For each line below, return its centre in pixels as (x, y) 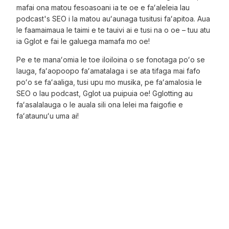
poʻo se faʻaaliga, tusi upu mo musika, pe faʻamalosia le (109, 82)
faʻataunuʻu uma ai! (48, 116)
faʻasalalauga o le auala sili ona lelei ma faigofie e (100, 105)
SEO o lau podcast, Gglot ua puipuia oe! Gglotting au (105, 93)
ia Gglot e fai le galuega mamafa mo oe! (83, 41)
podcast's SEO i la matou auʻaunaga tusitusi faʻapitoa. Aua (113, 19)
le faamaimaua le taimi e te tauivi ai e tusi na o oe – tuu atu (113, 30)
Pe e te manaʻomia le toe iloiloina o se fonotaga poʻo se (111, 60)
